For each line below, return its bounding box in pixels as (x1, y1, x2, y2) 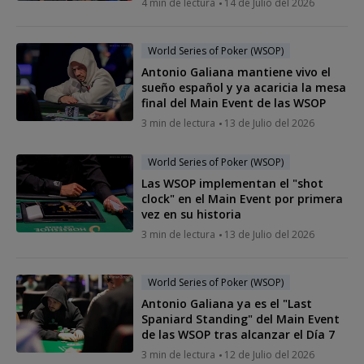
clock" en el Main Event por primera (141, 190, 343, 206)
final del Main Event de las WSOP (141, 94, 326, 110)
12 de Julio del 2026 (224, 347, 314, 362)
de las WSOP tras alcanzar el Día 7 (141, 326, 335, 342)
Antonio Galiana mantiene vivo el (141, 63, 331, 80)
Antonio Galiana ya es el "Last (141, 295, 312, 311)
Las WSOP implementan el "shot (141, 175, 323, 191)
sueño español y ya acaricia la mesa (141, 79, 346, 95)
